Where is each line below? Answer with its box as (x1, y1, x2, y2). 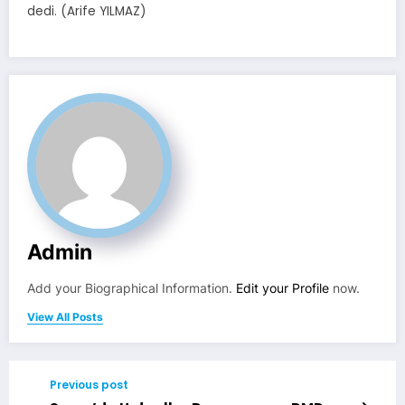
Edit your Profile (236, 280, 329, 296)
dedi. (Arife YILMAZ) (27, 2, 146, 20)
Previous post (50, 376, 128, 392)
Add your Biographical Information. (27, 280, 236, 296)
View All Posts (27, 309, 103, 324)
